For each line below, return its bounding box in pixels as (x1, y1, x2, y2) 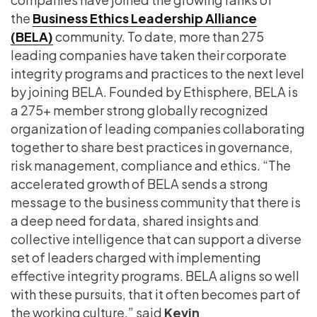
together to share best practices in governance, (11, 138, 293, 155)
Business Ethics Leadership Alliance (33, 9, 257, 26)
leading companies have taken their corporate (11, 46, 287, 63)
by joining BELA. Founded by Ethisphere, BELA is (11, 83, 298, 100)
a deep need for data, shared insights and (11, 212, 259, 229)
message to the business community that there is (11, 193, 301, 210)
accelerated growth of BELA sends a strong (11, 175, 268, 192)
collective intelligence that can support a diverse (11, 230, 301, 247)
